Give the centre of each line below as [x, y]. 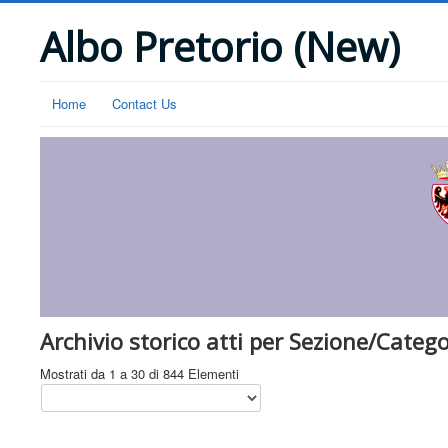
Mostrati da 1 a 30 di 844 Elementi [139, 373]
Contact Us [144, 103]
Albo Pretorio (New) [220, 46]
